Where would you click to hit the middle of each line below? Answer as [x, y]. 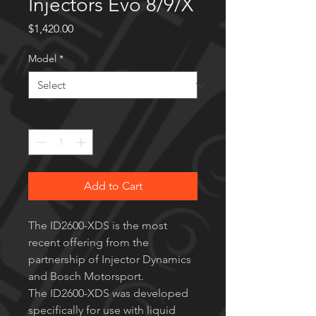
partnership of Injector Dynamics [110, 260]
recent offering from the [89, 243]
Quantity [47, 117]
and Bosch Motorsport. [86, 276]
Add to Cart [113, 186]
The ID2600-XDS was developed [108, 293]
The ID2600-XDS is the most [98, 226]
